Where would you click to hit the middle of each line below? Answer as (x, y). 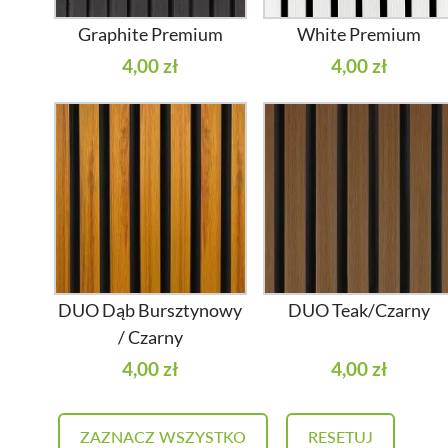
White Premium (358, 34)
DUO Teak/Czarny (358, 309)
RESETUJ (340, 436)
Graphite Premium (150, 34)
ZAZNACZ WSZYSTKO (163, 436)
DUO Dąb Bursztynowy (150, 309)
